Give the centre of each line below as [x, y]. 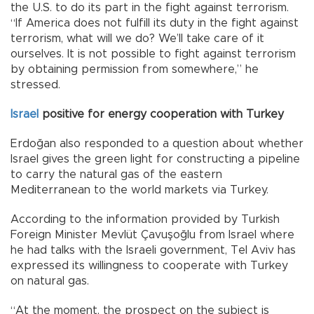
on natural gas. [50, 281]
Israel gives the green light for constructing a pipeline [155, 159]
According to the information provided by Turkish [145, 219]
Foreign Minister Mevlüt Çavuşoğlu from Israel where [152, 234]
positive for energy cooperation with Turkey [161, 114]
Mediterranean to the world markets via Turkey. [139, 190]
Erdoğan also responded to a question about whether [157, 143]
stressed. [35, 84]
